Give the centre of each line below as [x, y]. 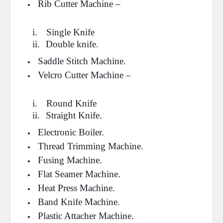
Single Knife [70, 32]
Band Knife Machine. [79, 202]
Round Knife [73, 103]
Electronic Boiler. [71, 132]
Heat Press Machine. [76, 188]
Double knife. [72, 44]
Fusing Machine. [70, 160]
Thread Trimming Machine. [91, 146]
